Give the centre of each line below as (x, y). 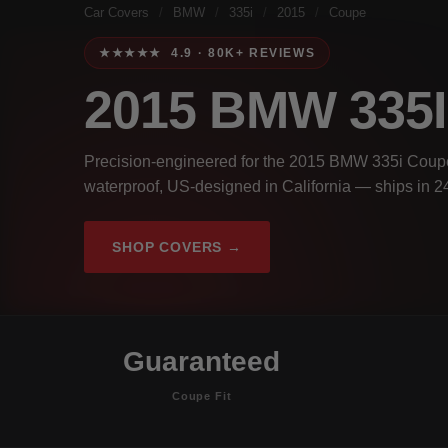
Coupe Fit (201, 395)
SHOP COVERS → (177, 246)
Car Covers (116, 12)
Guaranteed (202, 361)
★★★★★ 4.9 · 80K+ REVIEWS (207, 52)
